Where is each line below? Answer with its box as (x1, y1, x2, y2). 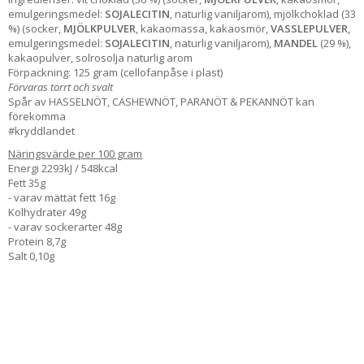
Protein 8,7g (8, 233, 66, 249)
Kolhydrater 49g (8, 204, 89, 219)
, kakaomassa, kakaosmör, (136, 20, 271, 36)
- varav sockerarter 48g (8, 219, 122, 234)
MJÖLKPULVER (63, 20, 136, 36)
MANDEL (274, 35, 318, 50)
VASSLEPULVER (271, 20, 348, 36)
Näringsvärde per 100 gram (8, 145, 142, 161)
